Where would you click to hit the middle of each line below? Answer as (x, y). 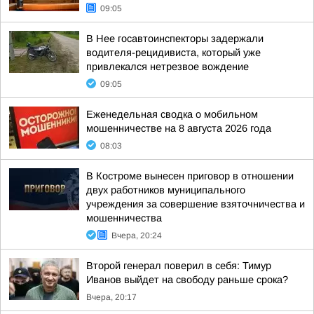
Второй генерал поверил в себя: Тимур (179, 266)
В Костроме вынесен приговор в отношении (190, 176)
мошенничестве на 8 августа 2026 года (179, 128)
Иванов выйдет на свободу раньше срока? (187, 280)
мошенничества (124, 218)
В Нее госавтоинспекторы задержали (175, 39)
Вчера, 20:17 (111, 297)
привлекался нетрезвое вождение (168, 67)
